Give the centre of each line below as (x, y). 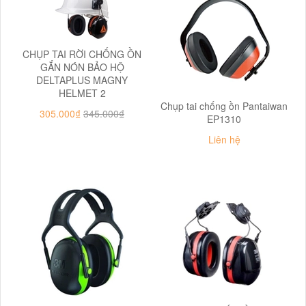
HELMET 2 (82, 93)
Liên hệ (224, 139)
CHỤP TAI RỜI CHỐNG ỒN (82, 54)
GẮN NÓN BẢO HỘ (82, 67)
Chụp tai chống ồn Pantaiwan (224, 106)
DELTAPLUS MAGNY (82, 80)
